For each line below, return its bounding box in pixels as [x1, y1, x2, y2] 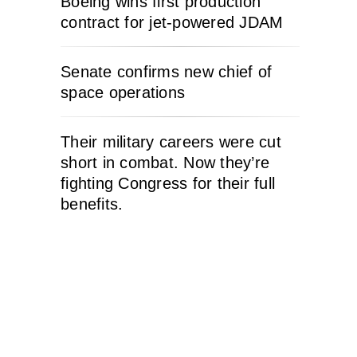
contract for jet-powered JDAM [61, 13, 284, 31]
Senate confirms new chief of [61, 62, 272, 80]
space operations [61, 83, 185, 101]
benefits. [61, 194, 124, 213]
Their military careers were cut [61, 132, 281, 151]
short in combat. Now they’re [61, 153, 269, 171]
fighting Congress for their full [61, 174, 275, 192]
